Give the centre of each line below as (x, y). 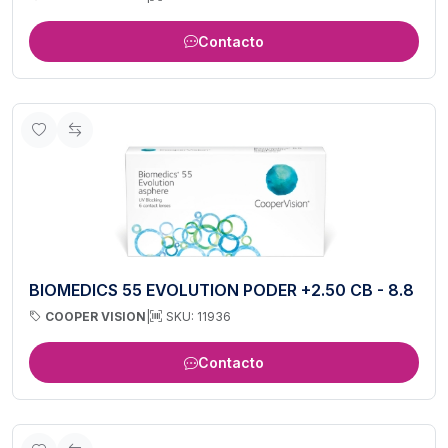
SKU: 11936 (198, 316)
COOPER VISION (95, 316)
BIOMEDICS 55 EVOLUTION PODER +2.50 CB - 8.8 (221, 289)
